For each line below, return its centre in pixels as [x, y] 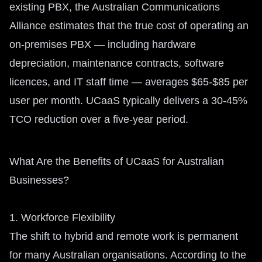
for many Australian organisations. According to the [128, 255]
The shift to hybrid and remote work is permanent [124, 236]
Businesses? [39, 180]
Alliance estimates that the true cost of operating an [129, 26]
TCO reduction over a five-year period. [99, 119]
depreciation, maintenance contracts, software [117, 63]
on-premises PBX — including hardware [103, 44]
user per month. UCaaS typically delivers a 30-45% [128, 101]
